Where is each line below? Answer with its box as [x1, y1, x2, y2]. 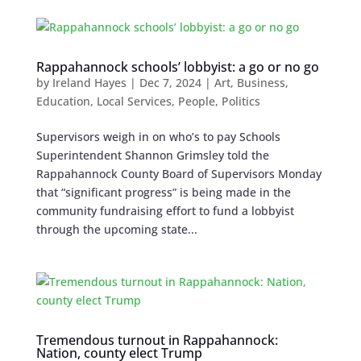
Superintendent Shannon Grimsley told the [35, 147, 269, 164]
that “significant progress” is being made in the [35, 185, 291, 201]
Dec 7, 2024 [139, 75, 201, 91]
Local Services [96, 93, 172, 110]
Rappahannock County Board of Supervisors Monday [35, 166, 322, 182]
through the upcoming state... [35, 222, 197, 238]
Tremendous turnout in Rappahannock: [35, 331, 278, 350]
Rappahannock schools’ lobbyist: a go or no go [35, 58, 319, 77]
